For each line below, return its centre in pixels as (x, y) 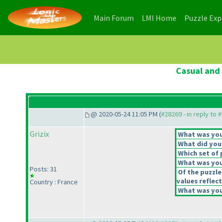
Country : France (54, 182)
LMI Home (159, 18)
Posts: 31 (43, 169)
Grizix (39, 134)
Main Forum (114, 18)
